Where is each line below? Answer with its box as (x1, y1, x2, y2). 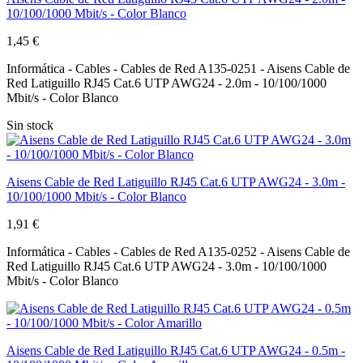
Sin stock (6, 117, 53, 132)
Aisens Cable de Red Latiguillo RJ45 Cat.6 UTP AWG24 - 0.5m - (6, 343, 345, 357)
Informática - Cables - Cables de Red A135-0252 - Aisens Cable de (6, 244, 350, 258)
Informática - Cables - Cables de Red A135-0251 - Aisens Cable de (6, 61, 350, 75)
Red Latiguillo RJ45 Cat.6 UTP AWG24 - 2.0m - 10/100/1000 (6, 75, 327, 90)
